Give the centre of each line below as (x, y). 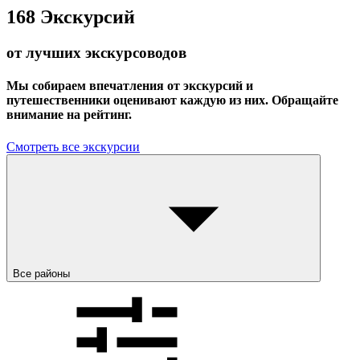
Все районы (43, 273)
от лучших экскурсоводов (96, 53)
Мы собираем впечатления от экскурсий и (130, 86)
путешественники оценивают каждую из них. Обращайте (172, 100)
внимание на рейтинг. (69, 115)
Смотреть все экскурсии (73, 146)
